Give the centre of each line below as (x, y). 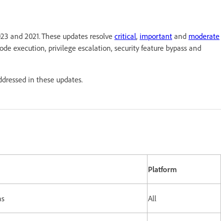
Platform (163, 169)
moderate (204, 36)
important (156, 36)
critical (125, 36)
